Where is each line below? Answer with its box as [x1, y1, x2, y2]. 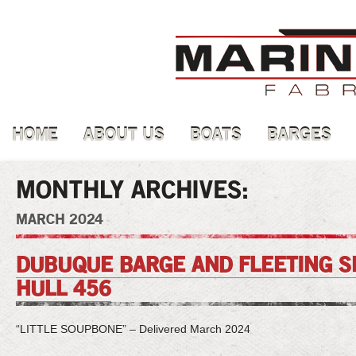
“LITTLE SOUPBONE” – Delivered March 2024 [16, 323, 250, 335]
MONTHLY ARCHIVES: [16, 179, 249, 204]
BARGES [267, 127, 331, 145]
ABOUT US [83, 127, 164, 145]
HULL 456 [16, 279, 111, 301]
